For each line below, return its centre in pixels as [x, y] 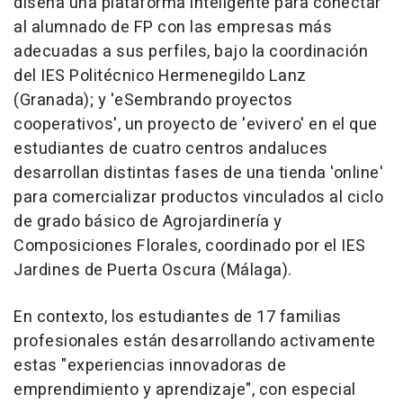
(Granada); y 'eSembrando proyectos [153, 101]
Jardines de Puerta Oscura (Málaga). [153, 271]
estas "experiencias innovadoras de [150, 366]
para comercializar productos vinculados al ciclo [198, 198]
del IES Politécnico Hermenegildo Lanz [160, 76]
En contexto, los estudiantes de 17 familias [178, 318]
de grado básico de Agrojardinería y [148, 222]
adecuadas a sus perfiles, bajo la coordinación [191, 52]
